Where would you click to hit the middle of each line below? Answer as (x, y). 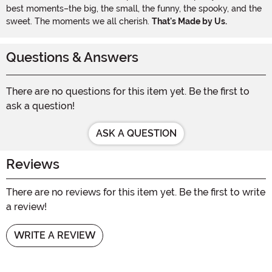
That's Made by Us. (189, 21)
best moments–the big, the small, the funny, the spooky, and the (134, 8)
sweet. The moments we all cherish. (79, 21)
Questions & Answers (72, 57)
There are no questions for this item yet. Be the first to (128, 91)
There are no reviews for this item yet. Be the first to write (136, 192)
